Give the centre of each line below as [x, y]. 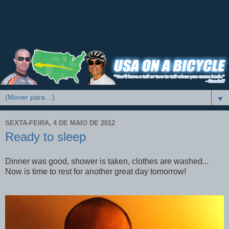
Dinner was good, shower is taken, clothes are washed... [107, 161]
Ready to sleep [45, 137]
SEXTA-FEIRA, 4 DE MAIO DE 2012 [60, 123]
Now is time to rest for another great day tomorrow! [96, 171]
